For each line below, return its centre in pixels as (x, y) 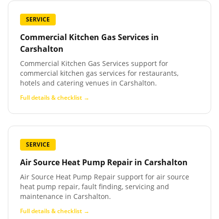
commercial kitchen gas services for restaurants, (99, 73)
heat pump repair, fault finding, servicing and (95, 186)
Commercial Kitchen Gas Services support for (94, 63)
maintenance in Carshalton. (66, 196)
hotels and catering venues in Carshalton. (88, 83)
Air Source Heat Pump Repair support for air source (105, 177)
